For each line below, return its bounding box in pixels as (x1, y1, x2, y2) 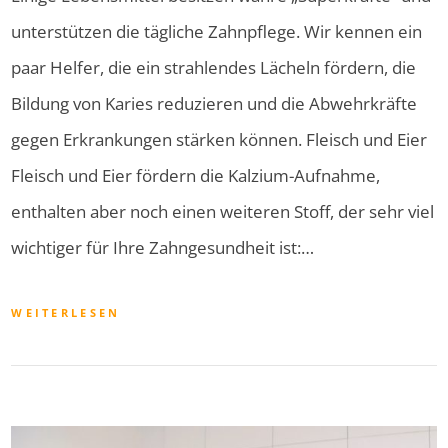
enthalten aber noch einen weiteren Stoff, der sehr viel (11, 200, 435, 224)
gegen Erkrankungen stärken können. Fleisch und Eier (11, 128, 428, 152)
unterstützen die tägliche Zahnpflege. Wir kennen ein (11, 20, 423, 44)
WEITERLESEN (11, 305, 121, 321)
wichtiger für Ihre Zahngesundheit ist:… (11, 236, 315, 260)
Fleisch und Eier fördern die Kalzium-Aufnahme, (11, 164, 381, 188)
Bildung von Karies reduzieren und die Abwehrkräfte (11, 92, 418, 116)
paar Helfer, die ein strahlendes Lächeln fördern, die (11, 56, 417, 80)
